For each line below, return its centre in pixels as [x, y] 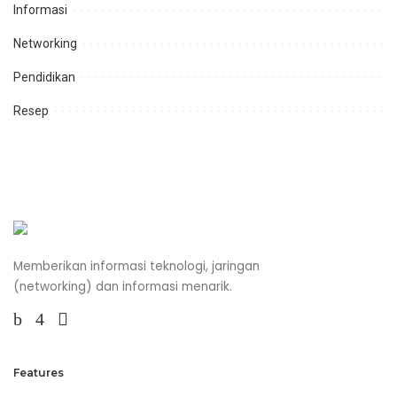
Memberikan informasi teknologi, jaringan [136, 266]
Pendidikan [44, 77]
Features [39, 372]
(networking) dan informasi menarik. [123, 286]
